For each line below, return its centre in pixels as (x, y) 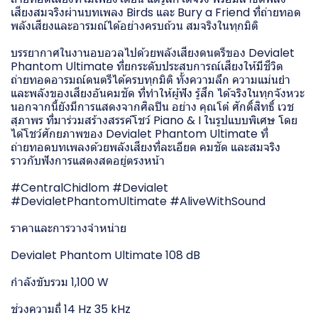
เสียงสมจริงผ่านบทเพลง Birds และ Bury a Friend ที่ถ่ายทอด (156, 12)
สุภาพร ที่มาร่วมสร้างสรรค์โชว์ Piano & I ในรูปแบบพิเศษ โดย (154, 120)
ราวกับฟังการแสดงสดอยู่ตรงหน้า (88, 160)
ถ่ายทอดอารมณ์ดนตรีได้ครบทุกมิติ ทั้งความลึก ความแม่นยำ (150, 79)
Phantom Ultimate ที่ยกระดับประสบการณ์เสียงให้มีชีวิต (147, 66)
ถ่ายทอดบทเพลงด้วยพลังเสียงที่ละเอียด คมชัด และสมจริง (146, 147)
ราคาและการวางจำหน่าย (68, 228)
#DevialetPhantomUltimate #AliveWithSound (138, 201)
